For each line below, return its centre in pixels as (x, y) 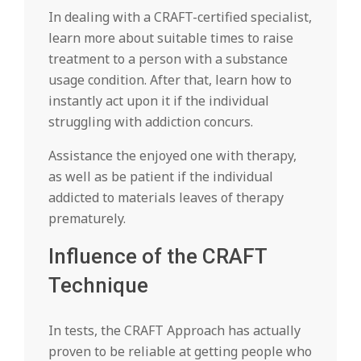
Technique (98, 285)
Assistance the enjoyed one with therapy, (172, 156)
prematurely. (87, 218)
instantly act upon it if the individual (159, 101)
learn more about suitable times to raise (171, 38)
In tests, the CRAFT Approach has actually (174, 330)
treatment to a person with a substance (168, 59)
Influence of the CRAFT (158, 256)
